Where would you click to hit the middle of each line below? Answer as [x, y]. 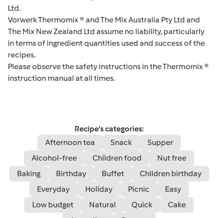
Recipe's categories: [109, 128]
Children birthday [170, 173]
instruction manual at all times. [61, 78]
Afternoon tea [70, 142]
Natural [102, 204]
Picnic [139, 189]
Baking [28, 173]
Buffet [113, 173]
